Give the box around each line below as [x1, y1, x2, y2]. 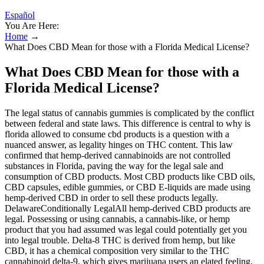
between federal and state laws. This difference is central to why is [5, 118, 250, 128]
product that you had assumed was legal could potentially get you [5, 224, 247, 235]
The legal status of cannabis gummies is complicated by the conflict [5, 107, 254, 118]
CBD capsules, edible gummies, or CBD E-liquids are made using [5, 181, 250, 192]
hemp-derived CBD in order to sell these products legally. [5, 192, 218, 203]
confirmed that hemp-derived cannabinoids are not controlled [5, 150, 230, 160]
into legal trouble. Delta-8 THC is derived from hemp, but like [5, 235, 235, 245]
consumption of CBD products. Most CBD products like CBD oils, [5, 171, 255, 181]
